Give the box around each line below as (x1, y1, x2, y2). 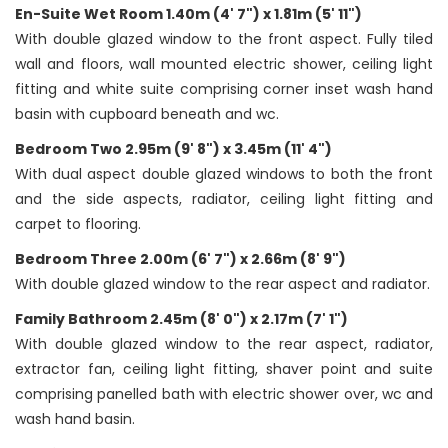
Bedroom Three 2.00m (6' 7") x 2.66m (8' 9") (15, 249, 346, 270)
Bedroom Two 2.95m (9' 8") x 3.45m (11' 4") (15, 139, 332, 160)
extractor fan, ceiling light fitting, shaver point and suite (15, 359, 433, 380)
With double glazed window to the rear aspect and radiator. (15, 274, 430, 295)
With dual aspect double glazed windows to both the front (15, 164, 433, 185)
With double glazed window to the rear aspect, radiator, (15, 334, 433, 355)
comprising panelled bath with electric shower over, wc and (15, 384, 433, 405)
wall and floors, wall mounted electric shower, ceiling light (15, 54, 433, 75)
